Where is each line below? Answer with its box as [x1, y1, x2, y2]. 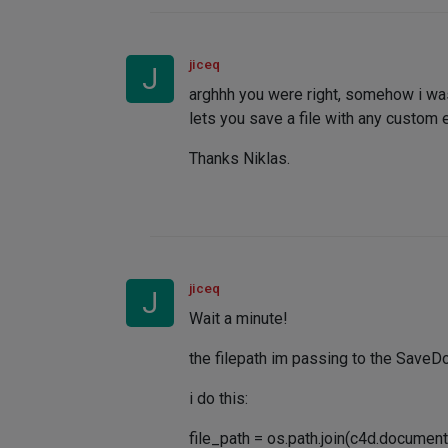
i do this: [189, 389, 248, 409]
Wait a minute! [189, 309, 288, 329]
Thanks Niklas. [189, 149, 290, 169]
